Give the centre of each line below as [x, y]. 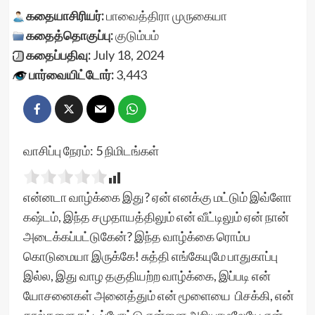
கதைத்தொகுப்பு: [69, 35]
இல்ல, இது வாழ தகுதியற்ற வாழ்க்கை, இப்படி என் [147, 276]
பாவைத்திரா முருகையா [166, 15]
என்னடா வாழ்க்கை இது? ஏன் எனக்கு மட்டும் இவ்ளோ [157, 197]
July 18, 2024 [127, 55]
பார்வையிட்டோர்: [71, 75]
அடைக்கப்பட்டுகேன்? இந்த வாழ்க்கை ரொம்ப [136, 236]
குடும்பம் [137, 35]
